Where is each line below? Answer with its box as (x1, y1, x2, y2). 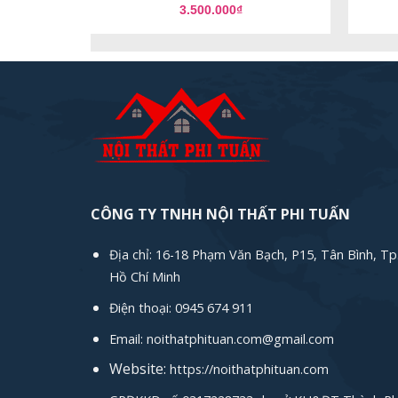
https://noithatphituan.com (169, 361, 329, 378)
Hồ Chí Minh (108, 268, 180, 286)
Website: (108, 359, 170, 379)
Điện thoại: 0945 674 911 (108, 299, 253, 317)
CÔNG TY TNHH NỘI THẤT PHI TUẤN (91, 203, 350, 224)
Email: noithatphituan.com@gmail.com (108, 330, 334, 347)
